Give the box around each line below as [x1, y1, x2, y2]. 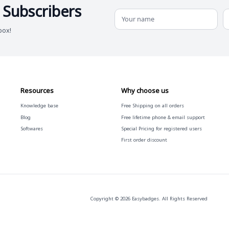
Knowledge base [20, 102, 59, 109]
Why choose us [121, 85, 169, 95]
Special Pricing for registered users [121, 125, 202, 132]
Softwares [20, 125, 43, 132]
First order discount [121, 136, 167, 143]
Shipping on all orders [132, 102, 184, 109]
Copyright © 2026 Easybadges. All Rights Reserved [89, 195, 208, 202]
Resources [20, 85, 54, 95]
